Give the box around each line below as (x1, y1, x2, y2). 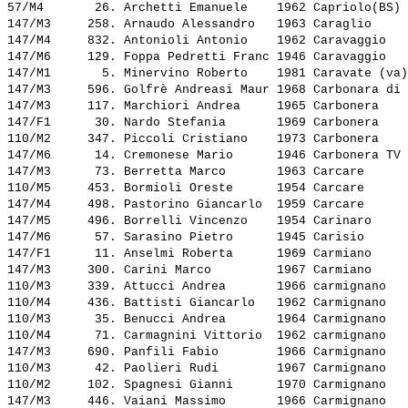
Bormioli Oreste (124, 181, 270, 196)
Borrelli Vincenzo (124, 214, 270, 229)
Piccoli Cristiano (124, 132, 270, 147)
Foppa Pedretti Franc (124, 50, 270, 65)
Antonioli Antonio (124, 34, 270, 48)
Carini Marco (124, 263, 270, 278)
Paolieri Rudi (124, 362, 270, 376)
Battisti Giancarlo (124, 296, 270, 311)
